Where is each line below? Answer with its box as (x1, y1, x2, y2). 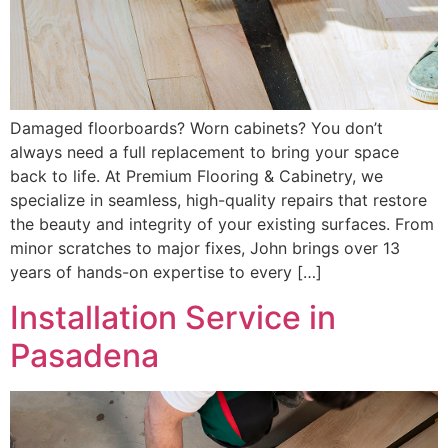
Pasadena (10, 335, 159, 375)
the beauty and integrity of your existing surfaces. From (10, 214, 434, 235)
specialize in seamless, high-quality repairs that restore (10, 190, 427, 211)
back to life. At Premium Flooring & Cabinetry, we (10, 166, 383, 187)
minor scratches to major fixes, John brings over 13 (10, 238, 400, 259)
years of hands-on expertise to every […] (10, 262, 322, 283)
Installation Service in (10, 297, 336, 337)
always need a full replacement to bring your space (10, 142, 399, 163)
